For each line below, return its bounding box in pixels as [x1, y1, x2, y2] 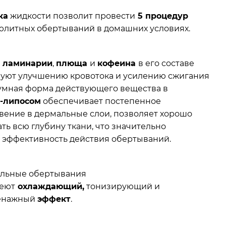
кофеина [97, 58, 139, 68]
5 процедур [135, 11, 189, 21]
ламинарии [3, 58, 53, 68]
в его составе [138, 58, 195, 68]
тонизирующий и [84, 182, 160, 192]
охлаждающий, [15, 182, 85, 192]
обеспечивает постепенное [41, 96, 161, 106]
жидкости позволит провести [8, 11, 136, 21]
